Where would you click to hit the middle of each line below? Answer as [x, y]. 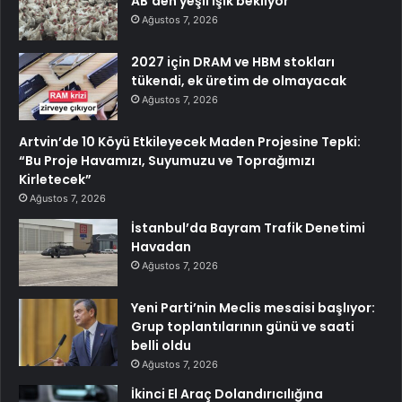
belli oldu [161, 345]
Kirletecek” [55, 179]
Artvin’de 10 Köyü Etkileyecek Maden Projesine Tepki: [190, 141]
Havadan [161, 246]
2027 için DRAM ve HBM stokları [233, 61]
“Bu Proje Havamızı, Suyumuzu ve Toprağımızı [167, 160]
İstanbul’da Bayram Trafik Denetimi [248, 227]
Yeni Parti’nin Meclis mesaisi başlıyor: [253, 307]
